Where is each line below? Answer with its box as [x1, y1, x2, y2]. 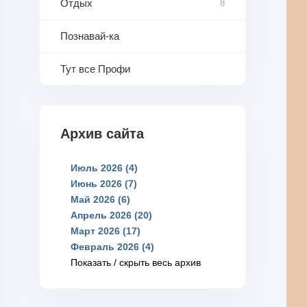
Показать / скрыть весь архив [71, 257, 201, 268]
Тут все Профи [60, 63, 130, 75]
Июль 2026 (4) [71, 162, 138, 173]
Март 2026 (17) [71, 225, 140, 236]
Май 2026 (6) [71, 194, 130, 205]
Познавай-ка [60, 30, 119, 42]
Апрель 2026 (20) [71, 210, 152, 221]
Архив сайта [60, 126, 144, 141]
